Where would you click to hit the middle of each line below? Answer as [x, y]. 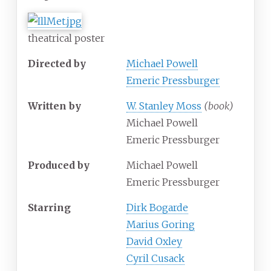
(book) [219, 106]
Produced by [59, 165]
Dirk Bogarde [157, 208]
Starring [49, 208]
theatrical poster [66, 38]
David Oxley [154, 242]
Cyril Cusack [155, 259]
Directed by [57, 64]
